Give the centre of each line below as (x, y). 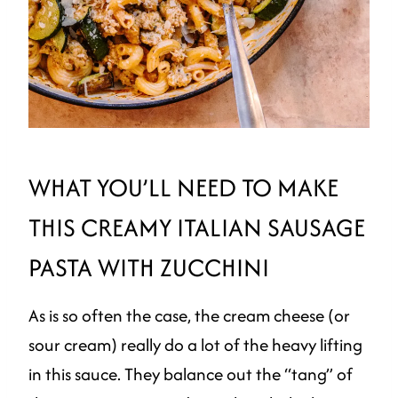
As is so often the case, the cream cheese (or (189, 316)
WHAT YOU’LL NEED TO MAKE (183, 188)
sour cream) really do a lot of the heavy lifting (195, 345)
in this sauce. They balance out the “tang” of (191, 374)
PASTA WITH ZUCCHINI (149, 268)
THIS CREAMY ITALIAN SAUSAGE (197, 228)
